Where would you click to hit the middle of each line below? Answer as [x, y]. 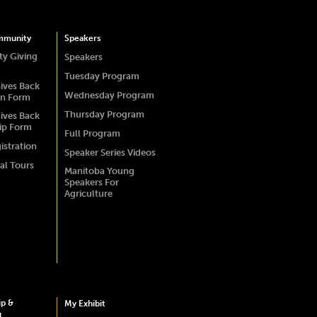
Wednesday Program [109, 95]
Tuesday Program [102, 76]
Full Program [92, 133]
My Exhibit [85, 304]
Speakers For [91, 182]
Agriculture [88, 194]
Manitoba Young [99, 171]
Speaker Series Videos [110, 152]
